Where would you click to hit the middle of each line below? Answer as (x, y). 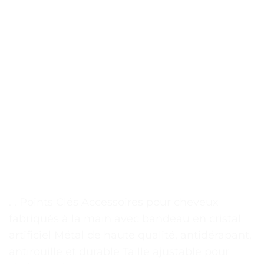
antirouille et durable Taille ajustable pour (119, 252)
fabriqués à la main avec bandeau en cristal (125, 219)
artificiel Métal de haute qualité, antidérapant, (130, 235)
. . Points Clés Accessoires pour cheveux (114, 202)
